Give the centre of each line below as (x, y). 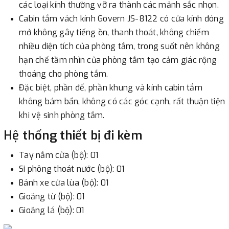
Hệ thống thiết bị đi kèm (73, 135)
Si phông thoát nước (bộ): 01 (72, 169)
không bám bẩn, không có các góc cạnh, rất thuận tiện (122, 101)
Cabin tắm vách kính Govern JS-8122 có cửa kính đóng (121, 18)
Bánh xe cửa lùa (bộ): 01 (64, 182)
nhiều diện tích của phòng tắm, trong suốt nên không (119, 46)
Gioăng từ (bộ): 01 (52, 196)
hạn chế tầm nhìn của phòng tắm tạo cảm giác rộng (118, 60)
